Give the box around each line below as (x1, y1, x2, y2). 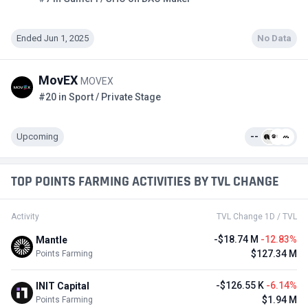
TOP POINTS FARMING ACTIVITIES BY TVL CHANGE (11, 172, 279, 190)
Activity (11, 211, 39, 221)
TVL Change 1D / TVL (217, 211, 297, 221)
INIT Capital (36, 280, 89, 292)
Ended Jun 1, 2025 (16, 33, 89, 44)
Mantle (36, 234, 67, 246)
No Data (257, 33, 291, 44)
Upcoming (16, 131, 58, 142)
